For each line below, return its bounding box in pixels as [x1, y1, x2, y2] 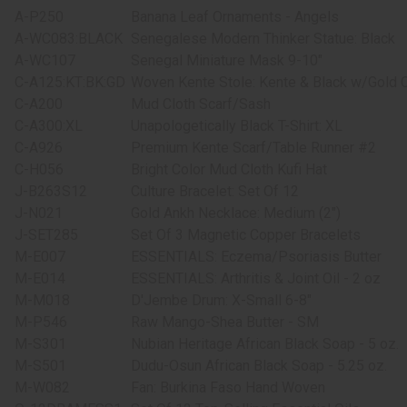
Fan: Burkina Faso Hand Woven [131, 379, 325, 397]
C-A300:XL [15, 117, 83, 135]
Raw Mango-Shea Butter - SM [131, 313, 319, 332]
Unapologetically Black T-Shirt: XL [131, 117, 342, 135]
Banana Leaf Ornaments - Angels [131, 8, 339, 26]
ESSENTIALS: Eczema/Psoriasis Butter [131, 248, 382, 266]
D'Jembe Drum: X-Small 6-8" [131, 292, 312, 310]
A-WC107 [15, 52, 75, 70]
